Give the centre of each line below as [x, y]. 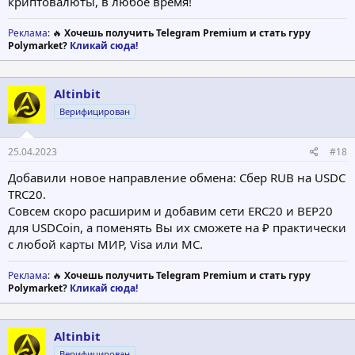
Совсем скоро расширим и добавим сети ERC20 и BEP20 [170, 211]
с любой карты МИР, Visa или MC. [105, 244]
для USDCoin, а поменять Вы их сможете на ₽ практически [177, 228]
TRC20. [27, 195]
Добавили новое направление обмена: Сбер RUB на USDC [177, 178]
